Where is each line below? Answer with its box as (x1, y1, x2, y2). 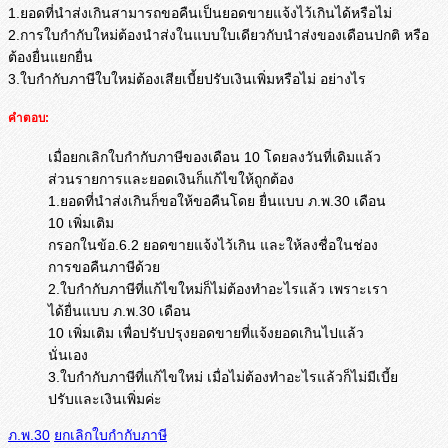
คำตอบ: (8, 111, 49, 125)
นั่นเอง (48, 347, 88, 364)
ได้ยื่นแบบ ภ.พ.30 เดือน (48, 303, 191, 320)
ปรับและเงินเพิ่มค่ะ (48, 391, 162, 408)
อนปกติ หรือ (356, 26, 429, 43)
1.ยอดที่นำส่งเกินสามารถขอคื (8, 4, 188, 21)
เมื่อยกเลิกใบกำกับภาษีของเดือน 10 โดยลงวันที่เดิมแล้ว (48, 149, 381, 166)
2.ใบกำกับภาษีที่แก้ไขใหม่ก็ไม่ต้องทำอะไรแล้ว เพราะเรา (48, 281, 388, 298)
